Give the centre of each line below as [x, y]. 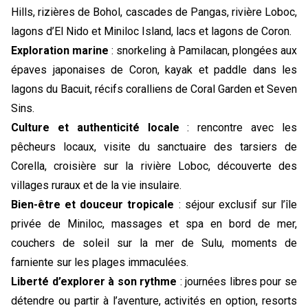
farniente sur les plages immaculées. [100, 262]
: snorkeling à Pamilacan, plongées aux [203, 51]
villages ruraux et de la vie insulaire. [96, 185]
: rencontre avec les [238, 128]
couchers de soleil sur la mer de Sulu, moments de [154, 243]
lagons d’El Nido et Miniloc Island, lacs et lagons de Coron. [151, 31]
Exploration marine [60, 51]
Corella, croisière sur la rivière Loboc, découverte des [154, 166]
